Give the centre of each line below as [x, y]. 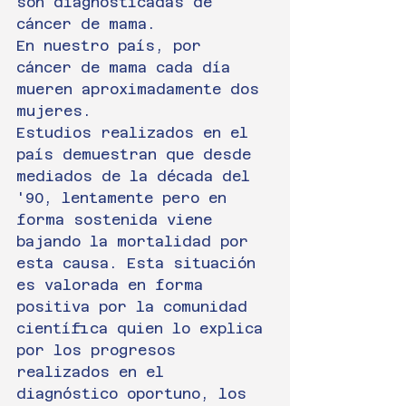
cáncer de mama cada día [128, 68]
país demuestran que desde [138, 155]
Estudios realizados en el [137, 133]
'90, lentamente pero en [126, 198]
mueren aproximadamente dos [142, 89]
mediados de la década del [138, 176]
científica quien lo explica [144, 329]
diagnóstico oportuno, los [136, 394]
